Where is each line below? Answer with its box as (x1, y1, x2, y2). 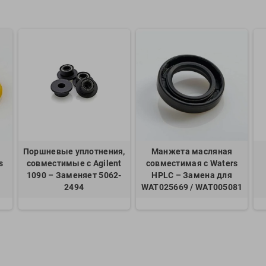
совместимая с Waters (145, 158, 238, 168)
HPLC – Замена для (151, 170, 232, 180)
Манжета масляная (151, 146, 233, 156)
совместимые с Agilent (26, 158, 122, 168)
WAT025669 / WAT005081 (141, 182, 243, 192)
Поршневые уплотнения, (23, 146, 125, 156)
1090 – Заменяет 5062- (26, 170, 122, 180)
